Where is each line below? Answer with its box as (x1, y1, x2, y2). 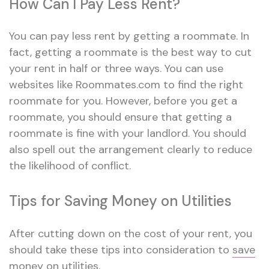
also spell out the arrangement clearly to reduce (9, 142, 252, 157)
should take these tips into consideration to (9, 242, 232, 257)
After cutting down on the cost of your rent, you (9, 226, 252, 241)
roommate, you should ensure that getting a (9, 110, 232, 125)
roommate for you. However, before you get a (9, 94, 237, 109)
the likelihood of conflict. (9, 159, 131, 174)
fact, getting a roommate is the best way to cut (9, 45, 252, 60)
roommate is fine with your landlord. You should (9, 126, 246, 141)
